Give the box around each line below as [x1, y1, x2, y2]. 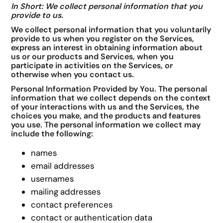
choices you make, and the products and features [11, 110, 201, 121]
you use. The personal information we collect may [11, 119, 201, 130]
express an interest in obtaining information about [11, 42, 203, 53]
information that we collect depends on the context [11, 92, 211, 103]
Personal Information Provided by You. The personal [11, 83, 208, 94]
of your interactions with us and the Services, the [11, 101, 200, 112]
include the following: [11, 128, 94, 139]
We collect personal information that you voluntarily [11, 24, 212, 35]
